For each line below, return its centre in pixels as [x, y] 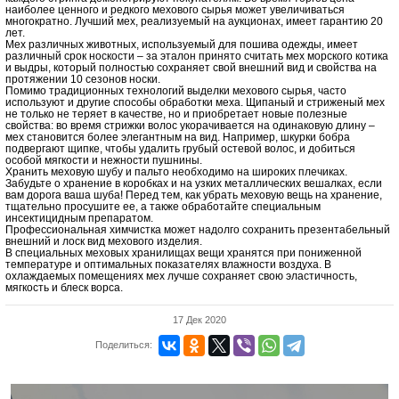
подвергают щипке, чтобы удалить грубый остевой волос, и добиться [180, 148]
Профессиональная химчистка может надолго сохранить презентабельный [198, 229]
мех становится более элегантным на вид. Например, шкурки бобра [178, 137]
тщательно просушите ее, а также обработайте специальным [163, 206]
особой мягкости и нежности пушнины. [104, 160]
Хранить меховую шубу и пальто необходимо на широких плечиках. [176, 171]
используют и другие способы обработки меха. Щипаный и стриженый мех [195, 102]
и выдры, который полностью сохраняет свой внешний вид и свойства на [191, 67]
